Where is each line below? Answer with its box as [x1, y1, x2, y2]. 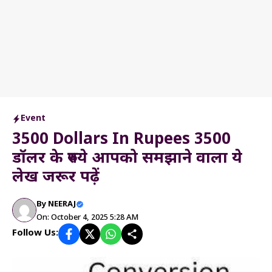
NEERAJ [48, 199, 76, 209]
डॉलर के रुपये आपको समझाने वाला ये [12, 149, 242, 169]
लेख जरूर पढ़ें [12, 168, 100, 188]
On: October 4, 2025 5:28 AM [36, 212, 138, 223]
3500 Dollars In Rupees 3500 [12, 130, 231, 151]
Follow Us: [12, 228, 58, 240]
